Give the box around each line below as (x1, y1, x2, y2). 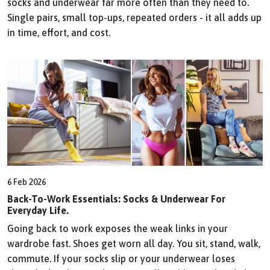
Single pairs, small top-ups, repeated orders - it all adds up (7, 11, 262, 23)
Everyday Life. (7, 204, 69, 216)
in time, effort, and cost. (7, 27, 110, 38)
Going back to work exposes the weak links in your (7, 222, 228, 234)
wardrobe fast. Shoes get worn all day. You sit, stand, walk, (7, 237, 260, 249)
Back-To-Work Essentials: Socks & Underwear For (7, 193, 225, 204)
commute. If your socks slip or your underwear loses (7, 253, 235, 264)
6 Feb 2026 (7, 177, 46, 187)
